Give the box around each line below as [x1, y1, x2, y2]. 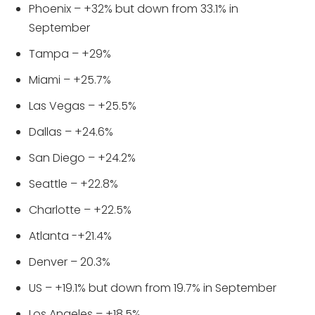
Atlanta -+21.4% [29, 227, 112, 244]
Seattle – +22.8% [29, 175, 118, 192]
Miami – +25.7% [29, 71, 111, 88]
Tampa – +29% [29, 45, 111, 62]
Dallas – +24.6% [29, 123, 113, 140]
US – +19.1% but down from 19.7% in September [29, 279, 276, 296]
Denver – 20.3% [29, 253, 110, 270]
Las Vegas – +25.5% [29, 97, 136, 114]
